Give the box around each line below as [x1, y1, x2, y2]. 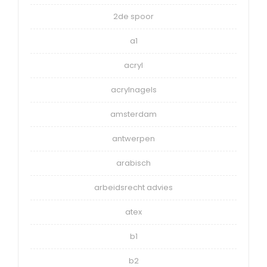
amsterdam [110, 108, 157, 120]
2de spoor [113, 10, 154, 22]
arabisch [116, 157, 151, 169]
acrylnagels [110, 83, 157, 95]
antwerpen [112, 132, 155, 144]
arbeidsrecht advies [94, 181, 173, 193]
